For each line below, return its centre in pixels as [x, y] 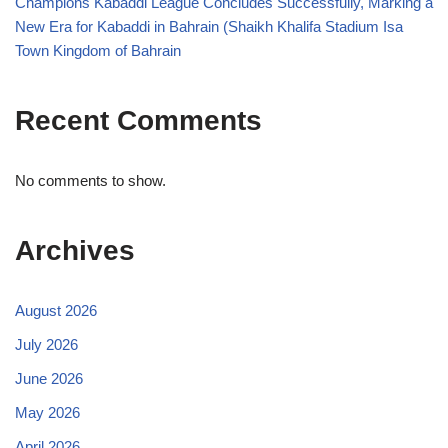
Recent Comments [138, 121]
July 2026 [46, 345]
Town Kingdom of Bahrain [98, 51]
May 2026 [47, 413]
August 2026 [56, 311]
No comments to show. [90, 181]
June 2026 [49, 379]
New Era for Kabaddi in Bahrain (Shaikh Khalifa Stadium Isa [209, 27]
